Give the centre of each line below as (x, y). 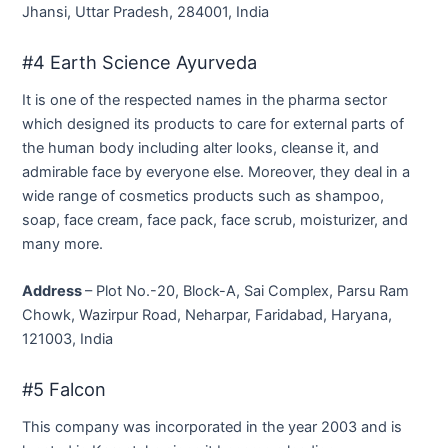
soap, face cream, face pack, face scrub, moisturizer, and (215, 220)
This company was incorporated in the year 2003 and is (212, 427)
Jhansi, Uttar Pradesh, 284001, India (146, 12)
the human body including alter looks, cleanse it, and (201, 148)
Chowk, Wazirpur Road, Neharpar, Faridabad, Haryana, (207, 315)
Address (54, 291)
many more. (63, 244)
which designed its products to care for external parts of (213, 124)
